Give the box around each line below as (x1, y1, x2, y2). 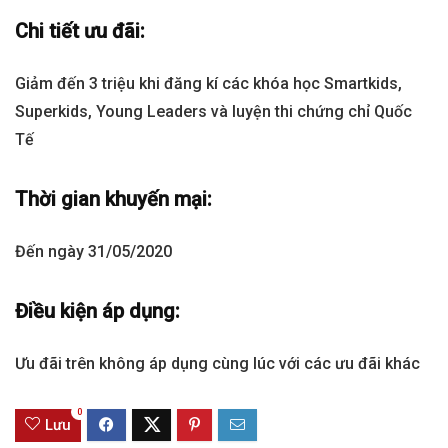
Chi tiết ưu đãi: (15, 18, 145, 43)
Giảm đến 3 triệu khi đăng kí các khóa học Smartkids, (15, 73, 402, 93)
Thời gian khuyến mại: (15, 186, 212, 211)
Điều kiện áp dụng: (15, 298, 180, 323)
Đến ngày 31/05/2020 (15, 241, 172, 261)
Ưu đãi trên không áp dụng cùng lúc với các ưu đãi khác (15, 353, 420, 373)
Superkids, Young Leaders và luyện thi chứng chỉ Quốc (15, 101, 412, 121)
